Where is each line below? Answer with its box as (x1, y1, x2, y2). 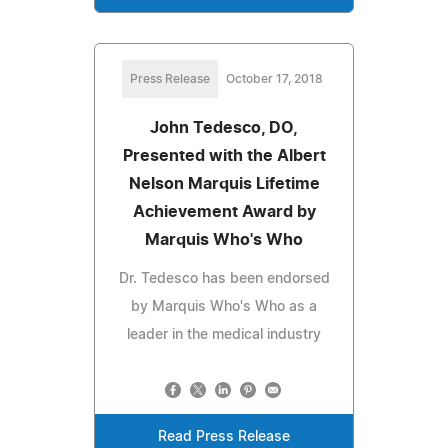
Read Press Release (158, 429, 290, 444)
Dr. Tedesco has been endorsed (118, 271, 330, 286)
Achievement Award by (132, 203, 316, 220)
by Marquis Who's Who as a (131, 299, 317, 314)
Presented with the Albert (122, 147, 326, 164)
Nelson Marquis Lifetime (128, 175, 320, 192)
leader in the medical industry (127, 327, 321, 342)
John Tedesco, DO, (150, 119, 298, 136)
